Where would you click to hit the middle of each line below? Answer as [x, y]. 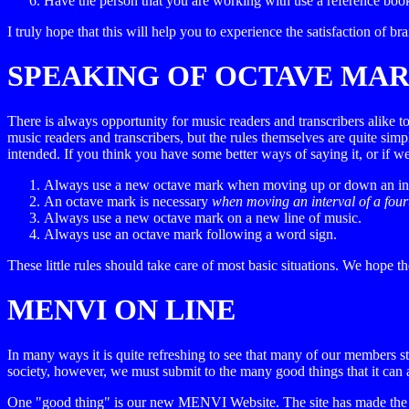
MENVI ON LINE [121, 310]
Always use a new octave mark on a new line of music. [203, 217]
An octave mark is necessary [128, 201]
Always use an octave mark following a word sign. [190, 234]
